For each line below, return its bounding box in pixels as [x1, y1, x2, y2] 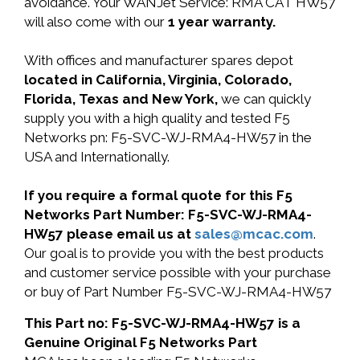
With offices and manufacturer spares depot [24, 52, 293, 68]
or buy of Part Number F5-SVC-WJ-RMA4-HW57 [24, 284, 331, 300]
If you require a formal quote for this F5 [24, 187, 292, 203]
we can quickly [221, 91, 311, 107]
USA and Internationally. [24, 149, 170, 165]
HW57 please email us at [24, 226, 194, 242]
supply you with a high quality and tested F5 [24, 110, 290, 126]
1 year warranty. [168, 14, 276, 30]
